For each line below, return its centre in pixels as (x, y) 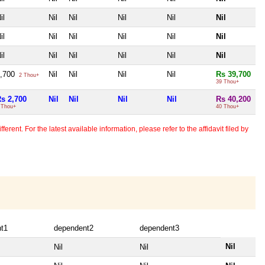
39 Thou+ (227, 81)
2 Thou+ (28, 75)
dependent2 (74, 228)
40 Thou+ (227, 106)
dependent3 (159, 228)
